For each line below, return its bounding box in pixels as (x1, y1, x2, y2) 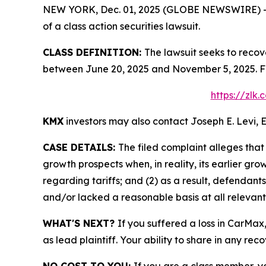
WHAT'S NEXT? (43, 217, 118, 229)
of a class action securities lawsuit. (43, 20, 200, 32)
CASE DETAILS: (43, 141, 118, 153)
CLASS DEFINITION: (43, 46, 144, 58)
